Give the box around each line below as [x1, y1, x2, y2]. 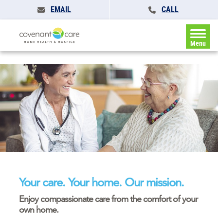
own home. [19, 204, 58, 215]
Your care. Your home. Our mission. [19, 175, 184, 189]
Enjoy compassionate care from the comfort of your [19, 193, 198, 204]
